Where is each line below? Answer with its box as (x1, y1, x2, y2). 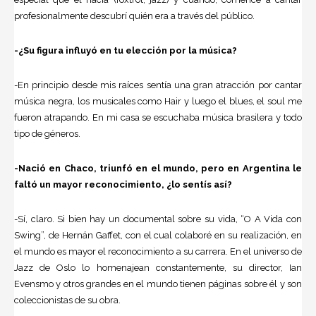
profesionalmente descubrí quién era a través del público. (14, 11, 255, 22)
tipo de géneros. (14, 128, 80, 140)
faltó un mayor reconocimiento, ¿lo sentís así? (14, 179, 232, 190)
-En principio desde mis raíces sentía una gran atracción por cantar (14, 80, 302, 91)
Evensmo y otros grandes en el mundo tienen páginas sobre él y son (14, 279, 302, 290)
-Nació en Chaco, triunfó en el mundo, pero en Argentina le (14, 163, 302, 174)
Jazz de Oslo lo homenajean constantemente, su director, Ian (14, 262, 302, 274)
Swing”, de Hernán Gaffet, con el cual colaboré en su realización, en (14, 230, 302, 241)
